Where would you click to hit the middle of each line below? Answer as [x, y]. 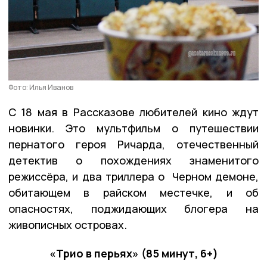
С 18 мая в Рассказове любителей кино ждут [133, 112]
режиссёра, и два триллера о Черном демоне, [133, 176]
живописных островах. [68, 224]
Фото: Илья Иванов [41, 87]
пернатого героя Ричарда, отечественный [133, 144]
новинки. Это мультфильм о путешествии [133, 128]
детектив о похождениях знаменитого [133, 160]
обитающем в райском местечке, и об [133, 192]
